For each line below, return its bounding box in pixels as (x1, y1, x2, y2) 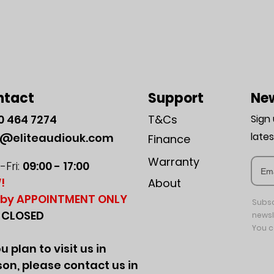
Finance (148, 131, 190, 147)
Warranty (148, 154, 199, 170)
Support (148, 89, 204, 108)
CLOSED (1, 208, 44, 224)
